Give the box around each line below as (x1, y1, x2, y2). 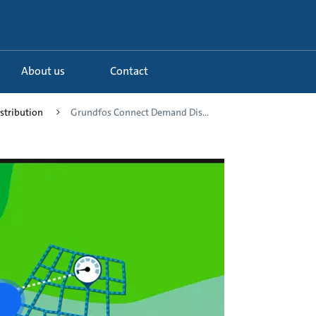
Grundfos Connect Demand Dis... (71, 106, 209, 119)
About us (28, 63, 65, 79)
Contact (116, 63, 148, 79)
